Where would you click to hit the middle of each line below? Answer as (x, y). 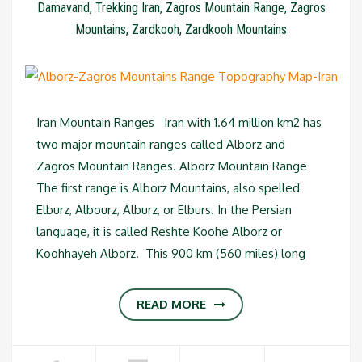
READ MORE (171, 304)
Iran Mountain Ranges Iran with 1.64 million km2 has (179, 122)
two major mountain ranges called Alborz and (161, 144)
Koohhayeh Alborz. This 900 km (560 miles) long (171, 253)
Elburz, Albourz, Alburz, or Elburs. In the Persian (164, 210)
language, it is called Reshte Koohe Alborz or (159, 232)
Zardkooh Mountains (236, 29)
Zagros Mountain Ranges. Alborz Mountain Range (172, 166)
